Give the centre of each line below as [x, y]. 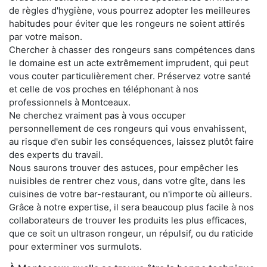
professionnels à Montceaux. [70, 102]
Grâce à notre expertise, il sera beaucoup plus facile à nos [131, 207]
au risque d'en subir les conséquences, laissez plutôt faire [131, 141]
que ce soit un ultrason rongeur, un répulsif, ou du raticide [131, 233]
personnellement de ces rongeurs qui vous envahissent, [128, 128]
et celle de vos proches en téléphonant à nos [104, 89]
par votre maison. [46, 36]
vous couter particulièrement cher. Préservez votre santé [130, 76]
